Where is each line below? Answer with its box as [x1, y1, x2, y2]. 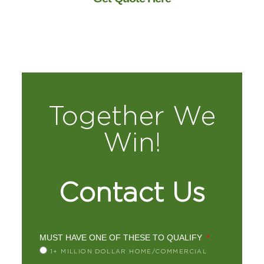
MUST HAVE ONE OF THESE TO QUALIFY [39, 233, 204, 243]
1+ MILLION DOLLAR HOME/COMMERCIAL [50, 247, 207, 255]
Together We [48, 101, 216, 130]
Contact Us [59, 178, 205, 206]
